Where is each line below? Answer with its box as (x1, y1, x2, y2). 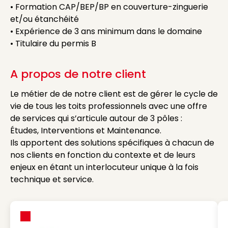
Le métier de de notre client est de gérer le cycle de (10, 88, 218, 100)
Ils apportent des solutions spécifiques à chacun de (10, 137, 214, 149)
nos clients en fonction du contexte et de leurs (10, 149, 195, 161)
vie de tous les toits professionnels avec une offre (10, 100, 207, 112)
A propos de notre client (10, 66, 146, 82)
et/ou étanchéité (10, 13, 79, 25)
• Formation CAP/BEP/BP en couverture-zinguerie (10, 1, 208, 13)
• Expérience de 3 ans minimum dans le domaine (10, 25, 202, 37)
